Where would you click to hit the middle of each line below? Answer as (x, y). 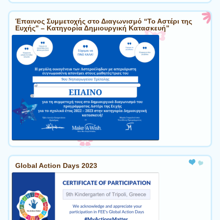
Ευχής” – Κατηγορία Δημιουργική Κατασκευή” (92, 28)
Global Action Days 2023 (56, 165)
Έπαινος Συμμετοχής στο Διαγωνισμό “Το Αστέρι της (104, 21)
